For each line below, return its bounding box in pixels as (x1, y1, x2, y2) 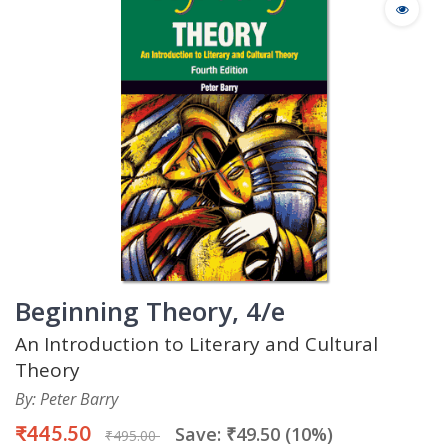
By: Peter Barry (15, 387, 118, 410)
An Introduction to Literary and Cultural (15, 330, 378, 357)
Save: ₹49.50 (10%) (175, 421, 333, 446)
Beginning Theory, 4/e (15, 292, 285, 329)
